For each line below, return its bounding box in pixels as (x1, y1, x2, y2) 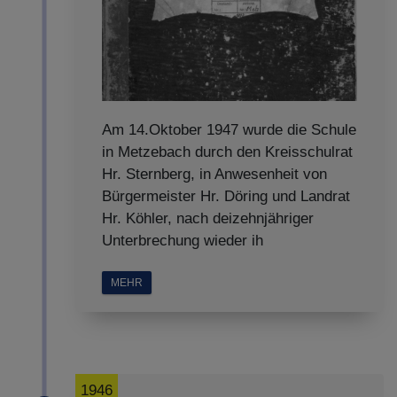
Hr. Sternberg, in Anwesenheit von (102, 166, 327, 183)
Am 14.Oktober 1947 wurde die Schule (102, 121, 356, 138)
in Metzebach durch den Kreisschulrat (102, 144, 353, 160)
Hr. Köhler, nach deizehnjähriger (102, 210, 314, 227)
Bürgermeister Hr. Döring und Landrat (102, 188, 350, 205)
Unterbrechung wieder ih (102, 232, 263, 249)
